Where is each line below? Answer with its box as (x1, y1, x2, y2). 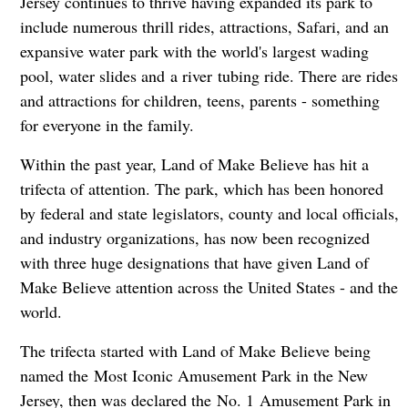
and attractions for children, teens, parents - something (19, 89, 380, 112)
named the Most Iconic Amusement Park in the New (19, 364, 368, 387)
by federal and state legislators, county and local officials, (19, 202, 399, 225)
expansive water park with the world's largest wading (19, 40, 369, 63)
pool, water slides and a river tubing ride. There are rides (19, 65, 398, 87)
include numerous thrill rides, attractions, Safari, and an (19, 15, 389, 38)
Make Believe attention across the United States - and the (19, 276, 398, 299)
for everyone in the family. (19, 114, 194, 137)
